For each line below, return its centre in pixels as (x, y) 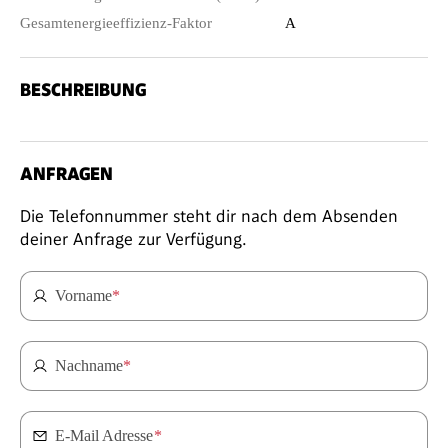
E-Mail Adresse (104, 435)
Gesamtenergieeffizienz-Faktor (116, 22)
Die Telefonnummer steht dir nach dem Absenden (209, 215)
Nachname (89, 365)
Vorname (83, 295)
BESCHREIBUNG (83, 89)
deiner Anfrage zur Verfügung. (133, 238)
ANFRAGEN (66, 173)
